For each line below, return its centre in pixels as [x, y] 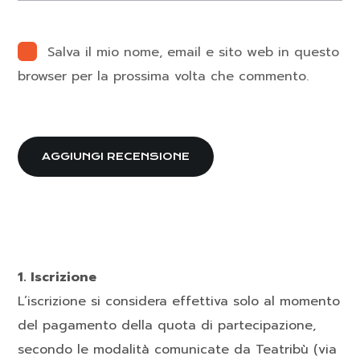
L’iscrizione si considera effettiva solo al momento [179, 302]
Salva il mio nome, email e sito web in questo [194, 53]
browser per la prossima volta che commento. [164, 77]
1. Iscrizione [57, 278]
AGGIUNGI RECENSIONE [116, 157]
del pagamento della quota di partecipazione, [167, 326]
